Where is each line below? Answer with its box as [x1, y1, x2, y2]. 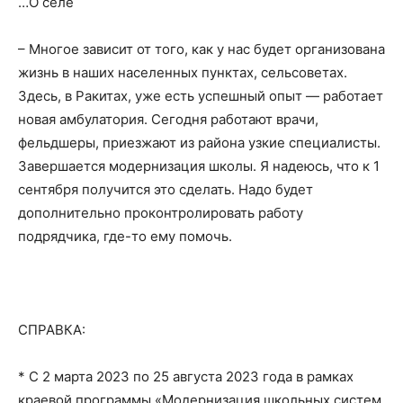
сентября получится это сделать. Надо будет [18, 181, 313, 198]
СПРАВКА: [18, 321, 85, 338]
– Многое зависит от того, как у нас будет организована [18, 40, 385, 58]
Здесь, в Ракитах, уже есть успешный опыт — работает [18, 87, 383, 104]
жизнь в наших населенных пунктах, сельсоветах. [18, 64, 347, 81]
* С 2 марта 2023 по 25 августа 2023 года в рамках [18, 368, 354, 385]
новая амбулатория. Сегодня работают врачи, [18, 111, 318, 128]
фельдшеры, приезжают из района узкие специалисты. [18, 134, 381, 151]
